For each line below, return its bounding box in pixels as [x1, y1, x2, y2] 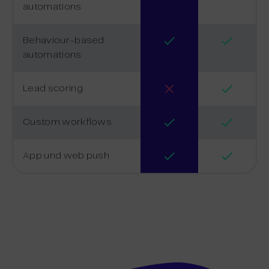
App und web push [23, 151, 110, 160]
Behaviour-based [23, 35, 104, 45]
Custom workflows [23, 117, 112, 127]
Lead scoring [23, 83, 83, 93]
